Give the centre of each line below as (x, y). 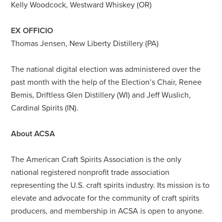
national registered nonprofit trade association (90, 172)
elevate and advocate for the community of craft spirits (105, 198)
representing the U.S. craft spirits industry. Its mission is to (111, 185)
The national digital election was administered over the (106, 69)
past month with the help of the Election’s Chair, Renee (107, 82)
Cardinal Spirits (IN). (47, 108)
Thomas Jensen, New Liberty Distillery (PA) (85, 43)
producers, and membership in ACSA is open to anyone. (110, 211)
